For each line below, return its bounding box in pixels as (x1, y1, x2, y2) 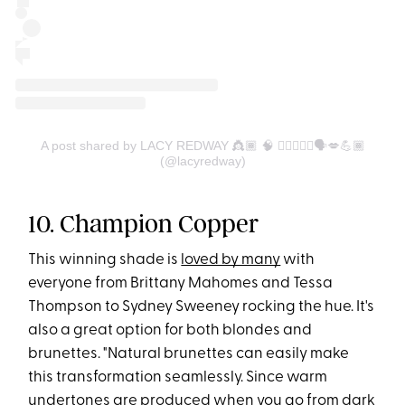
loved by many (181, 251, 281, 268)
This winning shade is (28, 251, 182, 268)
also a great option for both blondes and (28, 322, 313, 338)
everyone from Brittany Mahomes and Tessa (28, 275, 334, 291)
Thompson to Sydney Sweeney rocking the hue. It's (28, 298, 375, 315)
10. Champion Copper (28, 208, 259, 239)
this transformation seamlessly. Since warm (28, 369, 328, 385)
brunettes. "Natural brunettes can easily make (28, 345, 350, 362)
